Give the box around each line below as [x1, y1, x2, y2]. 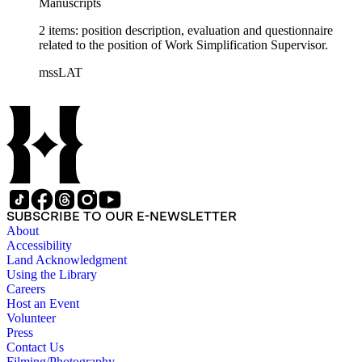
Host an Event [6, 297, 79, 311]
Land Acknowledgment [6, 253, 127, 267]
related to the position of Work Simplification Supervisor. [39, 38, 328, 53]
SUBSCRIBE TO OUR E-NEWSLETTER [6, 208, 237, 225]
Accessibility [6, 238, 72, 253]
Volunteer [6, 311, 56, 326]
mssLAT [39, 65, 82, 80]
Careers [6, 282, 45, 297]
